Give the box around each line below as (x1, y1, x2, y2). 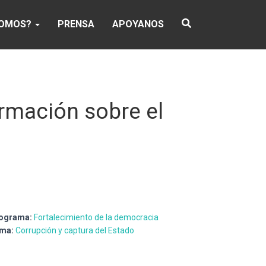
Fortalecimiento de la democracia (34, 212, 159, 222)
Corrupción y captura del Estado (15, 225, 134, 235)
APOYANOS (112, 18, 164, 30)
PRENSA (58, 18, 94, 30)
